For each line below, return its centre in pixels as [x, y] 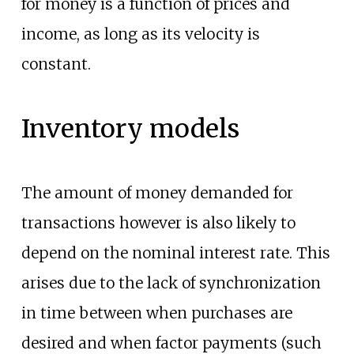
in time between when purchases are [156, 313]
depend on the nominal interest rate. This [175, 253]
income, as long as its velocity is [140, 34]
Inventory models [130, 128]
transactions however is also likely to [158, 223]
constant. [56, 64]
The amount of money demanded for [157, 193]
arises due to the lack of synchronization [171, 283]
